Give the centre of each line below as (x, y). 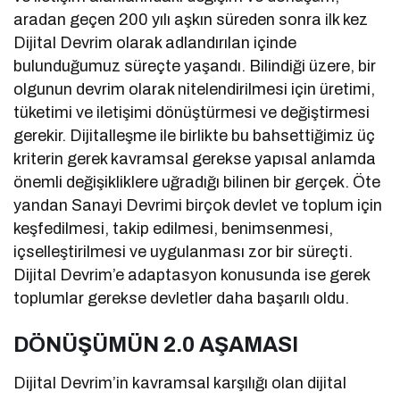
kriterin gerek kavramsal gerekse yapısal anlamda (195, 159)
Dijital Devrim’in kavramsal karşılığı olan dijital (180, 383)
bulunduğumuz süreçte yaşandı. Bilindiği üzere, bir (195, 67)
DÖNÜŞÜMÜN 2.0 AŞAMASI (156, 345)
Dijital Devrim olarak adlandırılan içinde (155, 43)
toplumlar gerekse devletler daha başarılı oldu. (182, 299)
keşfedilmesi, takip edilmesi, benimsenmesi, (174, 229)
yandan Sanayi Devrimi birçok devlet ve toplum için (198, 206)
